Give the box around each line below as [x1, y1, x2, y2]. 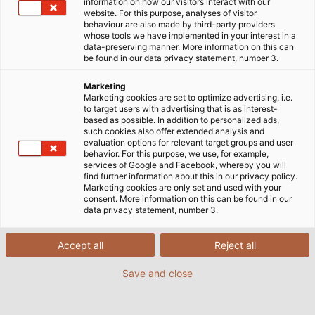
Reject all [214, 239, 256, 251]
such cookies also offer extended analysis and [84, 126, 264, 136]
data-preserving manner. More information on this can [84, 41, 294, 52]
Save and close [122, 267, 193, 279]
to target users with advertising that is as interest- [84, 103, 278, 114]
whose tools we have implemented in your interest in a [84, 30, 296, 41]
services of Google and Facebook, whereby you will [84, 160, 286, 170]
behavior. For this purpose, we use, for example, [84, 148, 269, 159]
